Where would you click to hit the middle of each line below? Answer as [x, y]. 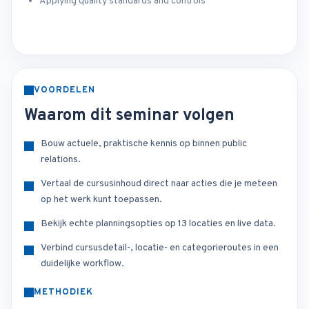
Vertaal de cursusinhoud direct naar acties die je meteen [159, 184]
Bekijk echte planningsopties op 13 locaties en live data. [158, 224]
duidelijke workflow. [82, 264]
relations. [61, 160]
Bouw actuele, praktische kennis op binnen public [144, 144]
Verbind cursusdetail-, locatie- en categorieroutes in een [160, 248]
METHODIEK [64, 293]
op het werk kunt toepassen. [101, 200]
